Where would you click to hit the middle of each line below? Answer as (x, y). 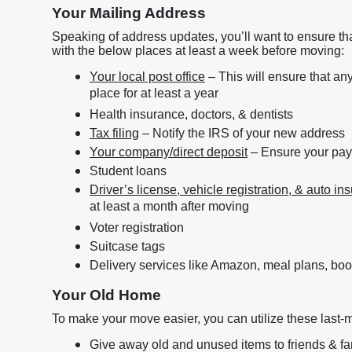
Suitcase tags (127, 246)
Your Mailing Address (129, 13)
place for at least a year (154, 95)
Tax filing (114, 133)
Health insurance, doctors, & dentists (191, 114)
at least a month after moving (169, 208)
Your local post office (147, 77)
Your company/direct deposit (169, 152)
